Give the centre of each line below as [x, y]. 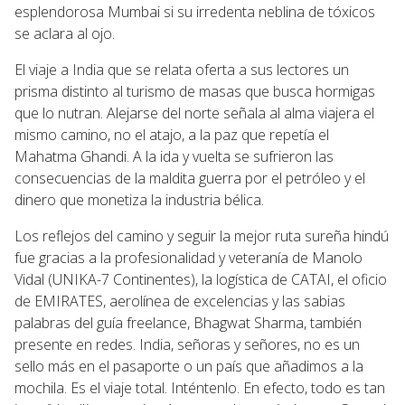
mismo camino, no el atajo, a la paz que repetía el [172, 134]
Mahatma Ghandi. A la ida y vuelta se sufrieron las [174, 156]
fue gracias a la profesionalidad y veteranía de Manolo [188, 257]
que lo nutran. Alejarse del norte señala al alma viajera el [194, 113]
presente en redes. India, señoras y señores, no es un [187, 344]
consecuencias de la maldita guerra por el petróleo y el [190, 178]
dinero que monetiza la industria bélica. [139, 199]
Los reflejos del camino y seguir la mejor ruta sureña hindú [202, 235]
